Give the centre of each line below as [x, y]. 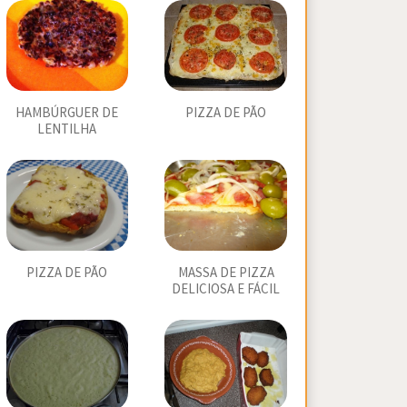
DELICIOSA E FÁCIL [226, 289]
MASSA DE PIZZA [226, 273]
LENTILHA [67, 129]
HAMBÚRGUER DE [67, 113]
